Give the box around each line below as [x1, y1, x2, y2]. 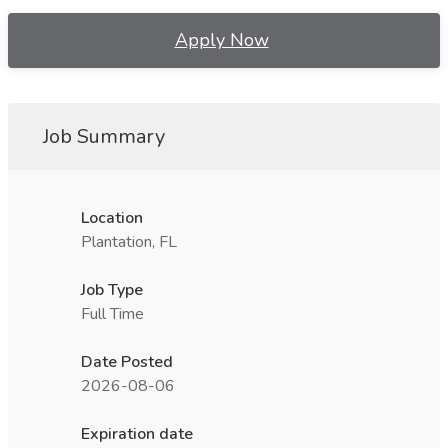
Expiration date [81, 423, 193, 445]
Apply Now [174, 28, 269, 52]
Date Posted [81, 351, 173, 373]
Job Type [81, 279, 143, 301]
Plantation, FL [81, 231, 177, 253]
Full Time [81, 303, 144, 325]
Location [81, 207, 143, 229]
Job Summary [43, 123, 165, 150]
